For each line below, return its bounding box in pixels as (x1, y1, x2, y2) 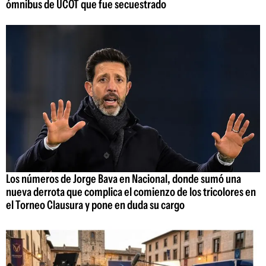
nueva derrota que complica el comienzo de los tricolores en (6, 185, 256, 199)
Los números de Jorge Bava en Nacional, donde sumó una (6, 172, 241, 186)
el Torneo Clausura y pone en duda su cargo (6, 198, 185, 213)
